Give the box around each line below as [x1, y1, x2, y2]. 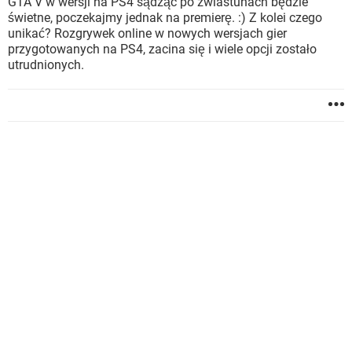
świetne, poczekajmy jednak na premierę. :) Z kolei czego [8, 10, 322, 25]
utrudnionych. [8, 57, 84, 72]
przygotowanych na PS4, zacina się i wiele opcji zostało [8, 42, 317, 57]
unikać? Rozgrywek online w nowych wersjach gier [8, 26, 287, 41]
